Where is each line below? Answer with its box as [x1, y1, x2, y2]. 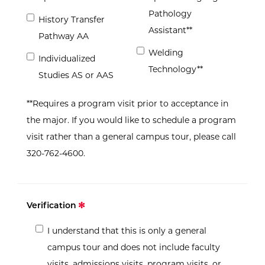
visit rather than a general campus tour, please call [27, 131, 236, 143]
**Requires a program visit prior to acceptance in [27, 98, 228, 109]
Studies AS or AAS [38, 70, 114, 81]
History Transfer [38, 14, 105, 25]
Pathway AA [38, 31, 89, 42]
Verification [27, 200, 76, 211]
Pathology [148, 8, 192, 20]
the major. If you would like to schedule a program [27, 115, 236, 126]
